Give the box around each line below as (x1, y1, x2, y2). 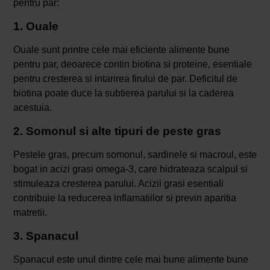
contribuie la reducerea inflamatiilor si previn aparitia (13, 192, 236, 203)
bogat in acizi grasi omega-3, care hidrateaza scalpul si (13, 163, 248, 174)
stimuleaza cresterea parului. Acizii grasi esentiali (13, 178, 224, 189)
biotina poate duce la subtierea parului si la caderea (13, 87, 234, 98)
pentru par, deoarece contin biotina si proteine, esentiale (13, 58, 252, 69)
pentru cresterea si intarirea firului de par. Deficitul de (13, 73, 237, 84)
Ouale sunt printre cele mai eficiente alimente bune (13, 44, 230, 55)
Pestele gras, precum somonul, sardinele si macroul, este (13, 149, 257, 160)
